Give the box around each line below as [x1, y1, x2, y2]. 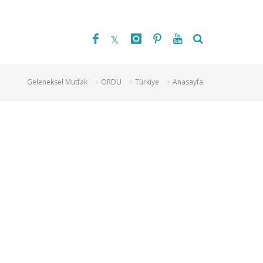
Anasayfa [173, 77, 203, 87]
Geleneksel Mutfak [27, 77, 87, 87]
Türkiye [135, 77, 159, 87]
